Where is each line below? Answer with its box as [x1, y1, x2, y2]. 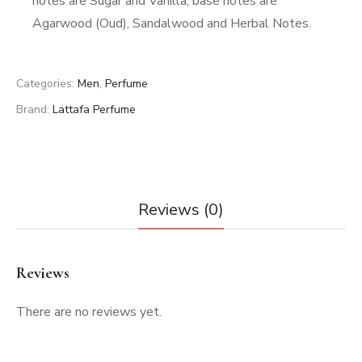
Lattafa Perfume [53, 101, 136, 117]
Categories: [16, 75, 78, 91]
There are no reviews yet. [16, 302, 162, 321]
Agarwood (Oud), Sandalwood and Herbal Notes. [32, 14, 311, 32]
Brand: [16, 101, 53, 117]
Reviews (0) [138, 198, 224, 221]
